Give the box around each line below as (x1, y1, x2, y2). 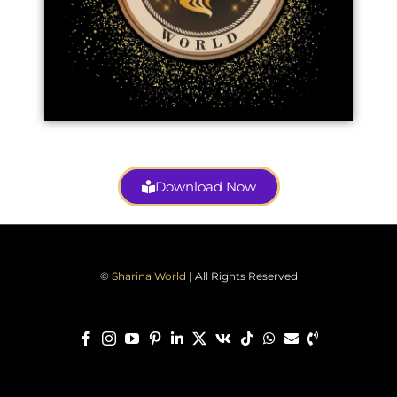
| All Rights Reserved (185, 269, 298, 283)
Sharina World (111, 269, 186, 283)
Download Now (154, 177, 256, 195)
